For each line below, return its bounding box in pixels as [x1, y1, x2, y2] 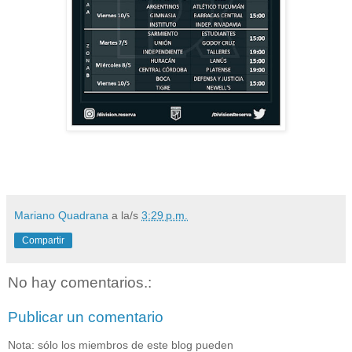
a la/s [112, 209, 141, 222]
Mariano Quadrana [14, 209, 108, 222]
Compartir [22, 235, 64, 247]
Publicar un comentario [8, 308, 163, 325]
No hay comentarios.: [8, 274, 152, 291]
